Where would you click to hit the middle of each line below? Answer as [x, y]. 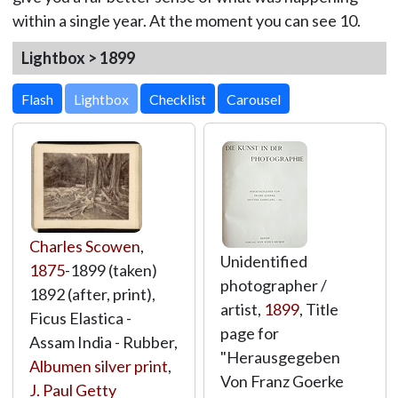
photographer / [273, 285]
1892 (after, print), [92, 294]
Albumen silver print [98, 366]
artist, [242, 309]
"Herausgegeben [280, 357]
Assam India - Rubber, [103, 342]
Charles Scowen [84, 246]
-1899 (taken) [111, 270]
